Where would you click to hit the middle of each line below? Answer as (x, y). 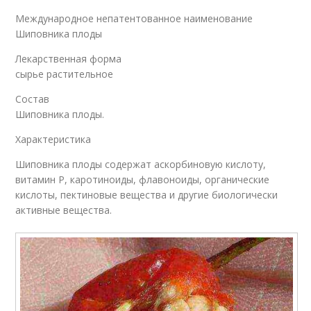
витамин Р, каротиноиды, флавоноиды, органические (143, 179)
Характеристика (53, 139)
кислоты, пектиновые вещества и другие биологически (147, 194)
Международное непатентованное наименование (134, 18)
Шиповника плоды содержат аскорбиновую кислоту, (141, 164)
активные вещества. (64, 210)
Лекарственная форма (69, 58)
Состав (33, 99)
